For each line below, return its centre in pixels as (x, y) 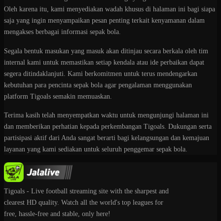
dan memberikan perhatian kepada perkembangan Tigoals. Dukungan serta (108, 127)
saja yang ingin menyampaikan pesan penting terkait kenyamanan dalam (104, 21)
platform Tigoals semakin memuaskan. (58, 96)
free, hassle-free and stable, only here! (57, 214)
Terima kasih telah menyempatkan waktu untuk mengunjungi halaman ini (106, 115)
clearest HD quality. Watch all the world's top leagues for (84, 203)
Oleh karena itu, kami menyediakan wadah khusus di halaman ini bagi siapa (110, 9)
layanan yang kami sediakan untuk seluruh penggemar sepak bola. (96, 149)
